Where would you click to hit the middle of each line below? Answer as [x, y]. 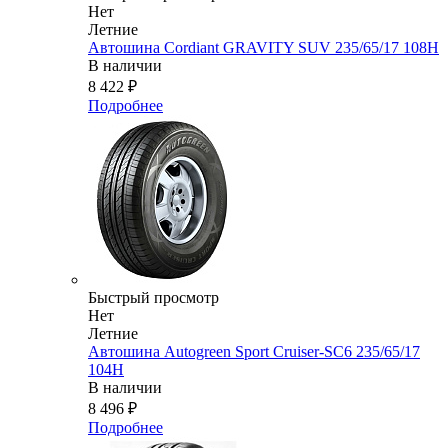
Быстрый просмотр [153, 298]
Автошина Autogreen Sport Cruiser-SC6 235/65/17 [254, 352]
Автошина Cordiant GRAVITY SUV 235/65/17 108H [263, 48]
